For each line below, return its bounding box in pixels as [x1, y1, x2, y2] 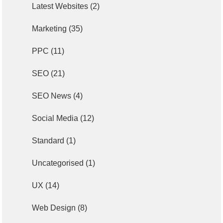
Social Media [32, 114, 79, 123]
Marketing [32, 24, 67, 33]
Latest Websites [32, 2, 89, 11]
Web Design [32, 204, 76, 213]
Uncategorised [32, 159, 84, 168]
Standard [32, 136, 65, 145]
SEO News [32, 92, 72, 101]
